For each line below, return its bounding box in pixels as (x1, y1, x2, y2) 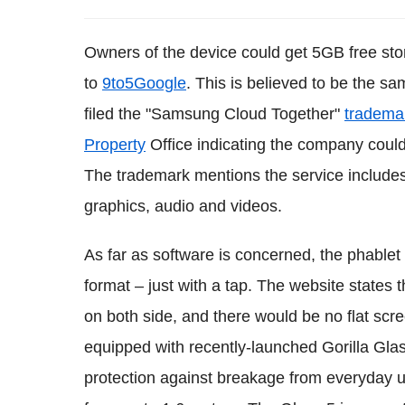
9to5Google (102, 73, 186, 92)
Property (84, 135, 146, 154)
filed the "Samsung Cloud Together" (84, 104, 344, 123)
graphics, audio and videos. (84, 196, 282, 215)
